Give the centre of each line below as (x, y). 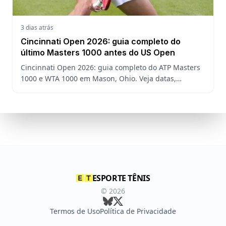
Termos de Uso (75, 211)
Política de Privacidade (138, 211)
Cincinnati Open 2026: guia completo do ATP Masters (110, 67)
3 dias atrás (37, 27)
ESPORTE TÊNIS (121, 178)
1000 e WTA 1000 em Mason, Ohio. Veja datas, (98, 78)
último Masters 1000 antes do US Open (98, 52)
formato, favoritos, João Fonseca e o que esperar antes (112, 90)
